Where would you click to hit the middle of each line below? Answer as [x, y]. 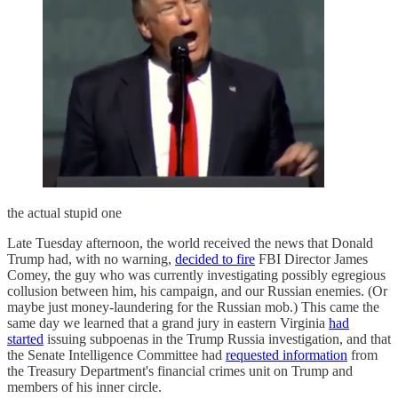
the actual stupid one [64, 212]
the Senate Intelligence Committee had [116, 354]
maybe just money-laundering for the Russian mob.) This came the [193, 306]
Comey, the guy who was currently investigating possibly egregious [196, 275]
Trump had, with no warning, [91, 259]
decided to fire [215, 259]
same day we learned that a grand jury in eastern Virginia [168, 322]
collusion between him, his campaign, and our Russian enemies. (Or [197, 291]
